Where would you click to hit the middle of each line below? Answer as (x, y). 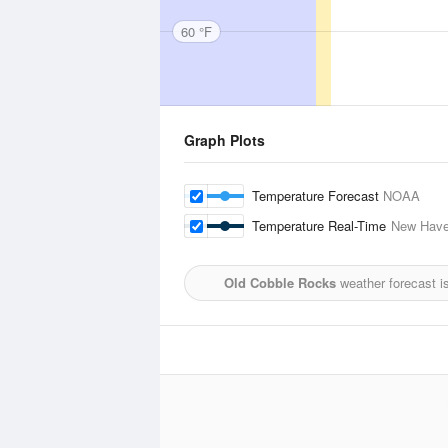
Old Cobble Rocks (279, 282)
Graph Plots (224, 140)
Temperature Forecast (317, 195)
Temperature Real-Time (321, 225)
